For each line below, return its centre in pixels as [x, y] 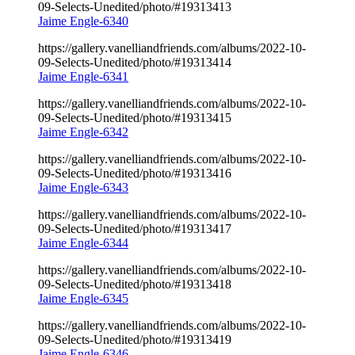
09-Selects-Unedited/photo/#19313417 [135, 228]
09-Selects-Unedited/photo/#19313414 [135, 62]
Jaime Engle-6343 [83, 187]
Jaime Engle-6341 [83, 76]
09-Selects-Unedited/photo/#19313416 [135, 173]
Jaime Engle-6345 [83, 298]
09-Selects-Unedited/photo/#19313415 [135, 117]
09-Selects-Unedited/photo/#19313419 [135, 339]
